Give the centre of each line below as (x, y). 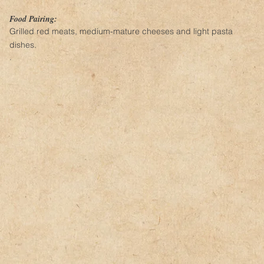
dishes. (23, 45)
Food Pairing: (33, 19)
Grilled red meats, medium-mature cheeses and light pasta (121, 31)
